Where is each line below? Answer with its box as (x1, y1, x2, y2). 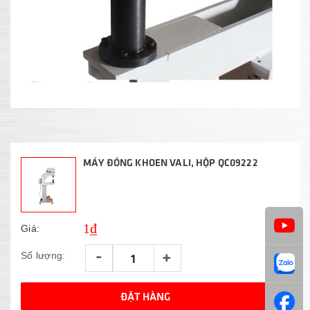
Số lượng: (21, 250, 66, 261)
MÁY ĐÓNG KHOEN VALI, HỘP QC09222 (83, 156, 258, 168)
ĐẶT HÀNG (120, 289, 170, 302)
